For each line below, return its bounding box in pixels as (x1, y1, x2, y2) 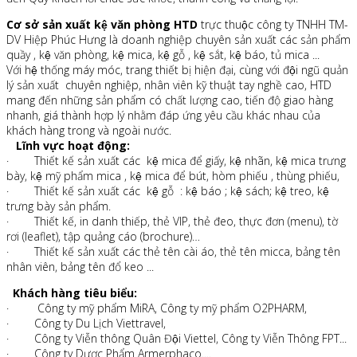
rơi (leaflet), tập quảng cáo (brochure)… (6, 229, 200, 245)
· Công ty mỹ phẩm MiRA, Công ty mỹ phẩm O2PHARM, (6, 300, 307, 316)
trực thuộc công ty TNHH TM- (198, 17, 348, 33)
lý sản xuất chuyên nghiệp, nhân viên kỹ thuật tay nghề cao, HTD (6, 77, 335, 93)
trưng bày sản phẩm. (6, 198, 111, 214)
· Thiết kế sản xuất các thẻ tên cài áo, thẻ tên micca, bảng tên (6, 244, 340, 260)
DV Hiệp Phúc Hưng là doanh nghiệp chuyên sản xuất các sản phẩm (6, 32, 351, 48)
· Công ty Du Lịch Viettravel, (6, 316, 166, 331)
